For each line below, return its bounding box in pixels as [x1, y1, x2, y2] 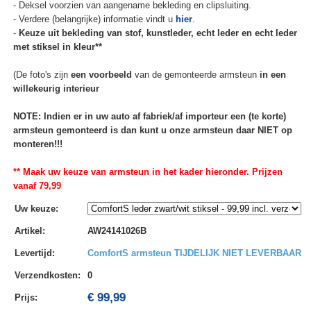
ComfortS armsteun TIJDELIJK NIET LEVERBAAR [87, 248, 301, 259]
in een [259, 69, 286, 81]
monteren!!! [12, 139, 62, 150]
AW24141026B [87, 226, 146, 237]
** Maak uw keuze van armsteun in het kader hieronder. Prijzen [12, 167, 283, 178]
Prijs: [14, 292, 43, 303]
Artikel [14, 226, 42, 237]
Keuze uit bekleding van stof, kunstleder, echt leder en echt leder [18, 28, 297, 39]
